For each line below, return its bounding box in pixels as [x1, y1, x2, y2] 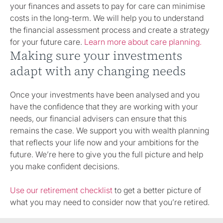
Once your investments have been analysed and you [10, 89, 200, 100]
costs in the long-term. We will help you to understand [10, 13, 204, 23]
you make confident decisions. [10, 161, 119, 171]
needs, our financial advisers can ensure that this [10, 113, 187, 123]
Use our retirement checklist [10, 185, 112, 195]
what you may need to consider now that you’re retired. [10, 197, 212, 207]
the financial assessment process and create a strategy [10, 25, 210, 35]
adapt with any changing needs [10, 63, 186, 80]
